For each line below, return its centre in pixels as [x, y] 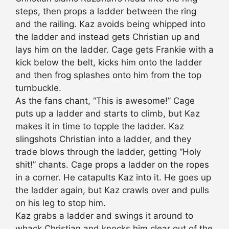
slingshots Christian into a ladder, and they [103, 139]
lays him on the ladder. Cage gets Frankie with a [114, 50]
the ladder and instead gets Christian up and [108, 37]
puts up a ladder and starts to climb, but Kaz [108, 114]
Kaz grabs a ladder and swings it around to [104, 216]
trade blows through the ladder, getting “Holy [108, 152]
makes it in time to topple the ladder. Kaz [100, 127]
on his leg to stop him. [61, 203]
